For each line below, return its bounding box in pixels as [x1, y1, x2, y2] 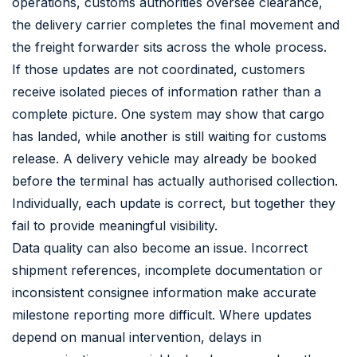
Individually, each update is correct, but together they [12, 194, 335, 211]
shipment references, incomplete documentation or [12, 261, 323, 278]
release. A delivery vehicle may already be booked [12, 150, 316, 167]
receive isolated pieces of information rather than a [12, 83, 321, 100]
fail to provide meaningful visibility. [12, 217, 218, 233]
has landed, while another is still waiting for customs [12, 127, 327, 144]
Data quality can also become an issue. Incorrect [12, 239, 308, 256]
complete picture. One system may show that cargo [12, 105, 324, 122]
